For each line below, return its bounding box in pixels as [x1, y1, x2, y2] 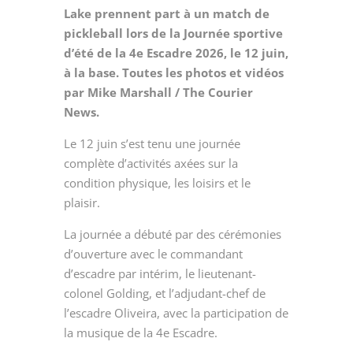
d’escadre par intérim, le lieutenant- [63, 265, 256, 281]
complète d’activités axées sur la [63, 154, 238, 171]
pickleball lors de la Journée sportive [63, 24, 283, 41]
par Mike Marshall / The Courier [63, 84, 253, 100]
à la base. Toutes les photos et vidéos [63, 64, 284, 80]
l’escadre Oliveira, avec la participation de [63, 304, 288, 321]
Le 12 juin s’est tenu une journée [63, 135, 240, 151]
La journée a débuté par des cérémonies [63, 225, 281, 242]
